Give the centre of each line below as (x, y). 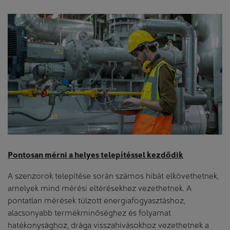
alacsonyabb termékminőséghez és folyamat (89, 212)
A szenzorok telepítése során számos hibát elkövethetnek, (113, 175)
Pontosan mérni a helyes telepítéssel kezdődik (95, 154)
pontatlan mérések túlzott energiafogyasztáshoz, (97, 199)
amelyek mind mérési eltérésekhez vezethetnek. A (100, 187)
